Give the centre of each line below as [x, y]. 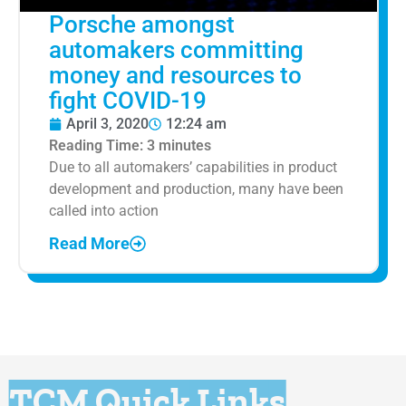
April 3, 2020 [107, 124]
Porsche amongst [142, 25]
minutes [185, 146]
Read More [89, 243]
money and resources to [175, 76]
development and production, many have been [196, 189]
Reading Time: [98, 146]
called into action [104, 211]
